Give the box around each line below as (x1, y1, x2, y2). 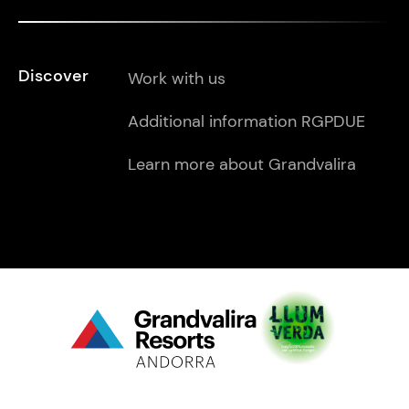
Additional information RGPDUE (128, 110, 365, 132)
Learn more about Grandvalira (128, 153, 356, 175)
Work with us (128, 68, 225, 89)
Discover (18, 65, 89, 87)
